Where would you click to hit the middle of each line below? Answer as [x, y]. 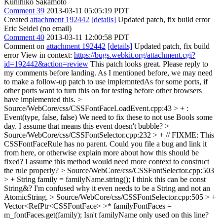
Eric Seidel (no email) [38, 28]
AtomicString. [27, 197]
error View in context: [39, 55]
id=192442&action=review [46, 64]
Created [17, 19]
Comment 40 [24, 37]
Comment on [25, 46]
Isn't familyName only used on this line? [145, 215]
